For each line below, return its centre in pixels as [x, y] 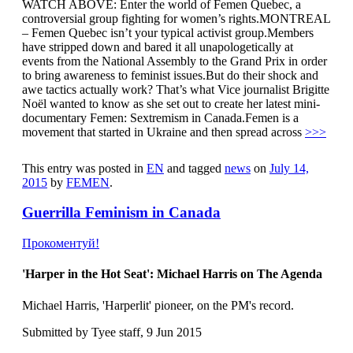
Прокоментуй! [61, 243]
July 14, [289, 168]
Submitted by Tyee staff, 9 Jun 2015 [112, 332]
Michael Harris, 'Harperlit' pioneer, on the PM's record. [158, 305]
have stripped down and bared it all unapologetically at [158, 46]
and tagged [194, 168]
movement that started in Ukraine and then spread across [163, 132]
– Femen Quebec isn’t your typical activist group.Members [168, 32]
